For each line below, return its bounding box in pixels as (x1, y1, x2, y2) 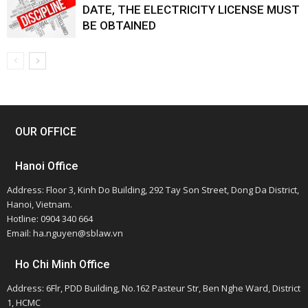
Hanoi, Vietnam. (7, 198, 72, 211)
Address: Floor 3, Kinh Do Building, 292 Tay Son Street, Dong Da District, (7, 184, 299, 197)
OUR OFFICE (15, 125, 76, 139)
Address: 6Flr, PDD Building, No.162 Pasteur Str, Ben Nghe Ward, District (7, 282, 300, 295)
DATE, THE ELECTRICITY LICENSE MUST (82, 3, 300, 17)
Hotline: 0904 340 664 (7, 212, 93, 225)
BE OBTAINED (82, 19, 156, 33)
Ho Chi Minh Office (15, 258, 109, 272)
